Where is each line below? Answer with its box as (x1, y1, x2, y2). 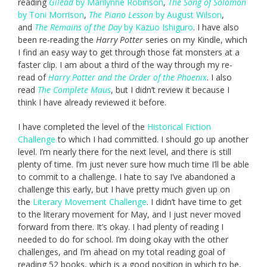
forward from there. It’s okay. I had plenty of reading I (18, 221, 223, 233)
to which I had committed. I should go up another (55, 133, 249, 145)
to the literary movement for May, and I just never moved (18, 209, 241, 221)
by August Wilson (153, 9, 222, 21)
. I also (207, 72, 232, 83)
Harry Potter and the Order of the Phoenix (48, 72, 207, 83)
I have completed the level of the (18, 121, 147, 133)
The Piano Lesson (89, 9, 153, 21)
